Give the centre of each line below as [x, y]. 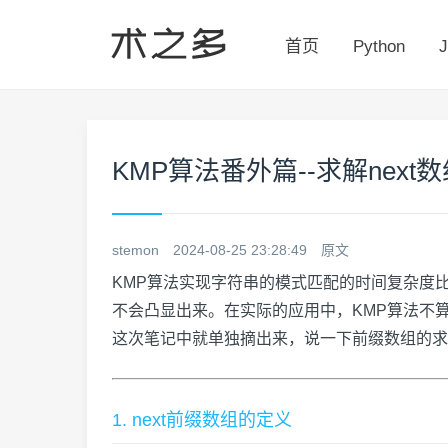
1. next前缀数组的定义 [202, 420]
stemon [135, 250]
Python [379, 46]
